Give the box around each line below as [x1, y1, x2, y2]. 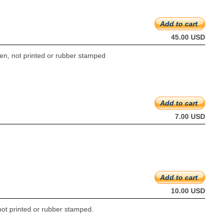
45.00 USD [170, 33, 205, 41]
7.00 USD [174, 112, 205, 120]
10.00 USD [170, 187, 205, 195]
